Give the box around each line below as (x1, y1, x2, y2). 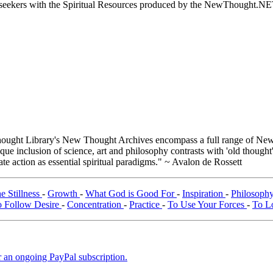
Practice (129, 199, 162, 210)
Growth (48, 188, 80, 199)
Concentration (67, 199, 124, 210)
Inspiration (182, 188, 225, 199)
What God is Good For (85, 188, 177, 199)
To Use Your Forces (168, 199, 247, 210)
